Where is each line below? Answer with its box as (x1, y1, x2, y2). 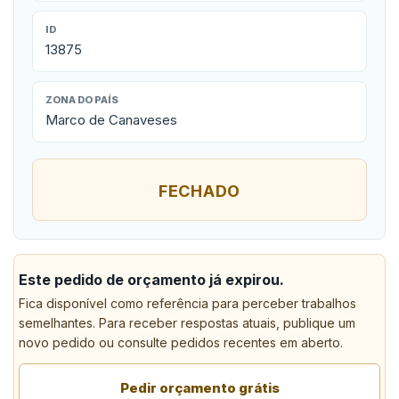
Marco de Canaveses (45, 111, 177, 128)
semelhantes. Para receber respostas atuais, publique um (19, 315, 355, 330)
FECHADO (158, 182, 241, 200)
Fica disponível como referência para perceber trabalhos (19, 296, 356, 311)
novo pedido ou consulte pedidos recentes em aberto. (19, 335, 343, 350)
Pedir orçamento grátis (119, 379, 280, 396)
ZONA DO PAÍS (45, 94, 118, 106)
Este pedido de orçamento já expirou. (19, 271, 284, 289)
